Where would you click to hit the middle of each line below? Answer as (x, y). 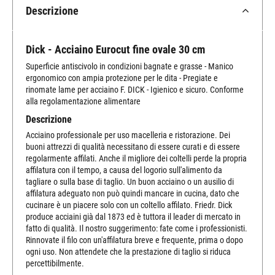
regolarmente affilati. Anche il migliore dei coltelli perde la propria (136, 158)
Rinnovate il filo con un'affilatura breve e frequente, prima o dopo (134, 240)
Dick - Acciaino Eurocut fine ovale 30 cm (115, 49)
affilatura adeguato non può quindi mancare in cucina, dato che (133, 193)
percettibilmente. (55, 263)
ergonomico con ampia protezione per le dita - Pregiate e (122, 78)
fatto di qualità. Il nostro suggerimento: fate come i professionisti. (137, 228)
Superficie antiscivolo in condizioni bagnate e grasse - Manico (130, 66)
